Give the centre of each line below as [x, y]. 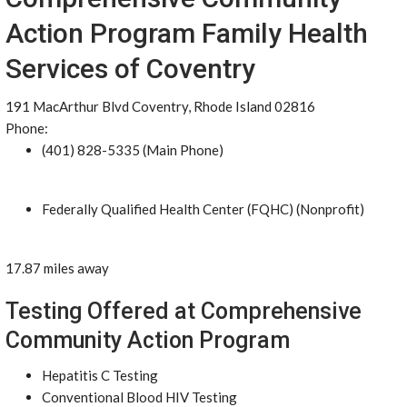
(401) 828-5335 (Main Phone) [133, 150]
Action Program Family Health [187, 33]
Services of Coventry [130, 69]
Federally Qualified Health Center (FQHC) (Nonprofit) [203, 209]
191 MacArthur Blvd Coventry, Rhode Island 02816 [160, 106]
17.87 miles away [57, 268]
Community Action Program [148, 340]
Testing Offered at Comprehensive [184, 311]
